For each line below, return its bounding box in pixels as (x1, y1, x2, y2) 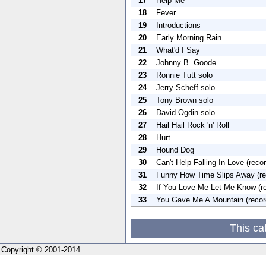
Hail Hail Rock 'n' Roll (156, 120, 229, 129)
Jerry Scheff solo (156, 83, 215, 92)
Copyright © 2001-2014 (1, 245, 80, 254)
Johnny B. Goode (156, 58, 216, 67)
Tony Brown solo (156, 95, 213, 104)
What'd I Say (156, 45, 200, 55)
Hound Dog (156, 145, 194, 154)
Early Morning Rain (156, 33, 221, 42)
